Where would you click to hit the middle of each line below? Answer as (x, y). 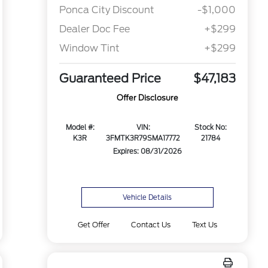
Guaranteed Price (110, 79)
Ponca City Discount (106, 10)
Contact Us (150, 225)
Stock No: (211, 128)
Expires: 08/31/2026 (147, 152)
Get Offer (93, 225)
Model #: (80, 128)
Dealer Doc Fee (94, 29)
